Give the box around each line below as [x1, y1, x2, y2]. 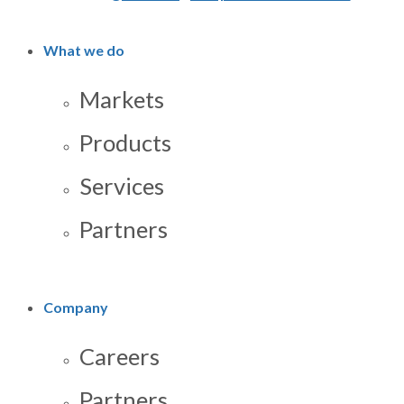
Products [79, 128, 171, 156]
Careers [79, 343, 160, 371]
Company [43, 298, 108, 317]
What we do [43, 41, 124, 59]
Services [79, 171, 164, 199]
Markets [79, 85, 164, 113]
